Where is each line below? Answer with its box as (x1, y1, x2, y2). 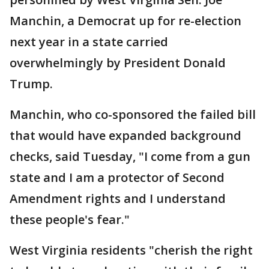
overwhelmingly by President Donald (10, 55, 226, 71)
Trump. (10, 76, 53, 92)
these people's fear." (10, 211, 130, 228)
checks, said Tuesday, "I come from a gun (10, 148, 250, 165)
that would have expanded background (10, 127, 241, 144)
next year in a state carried (10, 34, 168, 50)
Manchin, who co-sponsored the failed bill (10, 106, 256, 123)
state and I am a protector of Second (10, 169, 225, 186)
